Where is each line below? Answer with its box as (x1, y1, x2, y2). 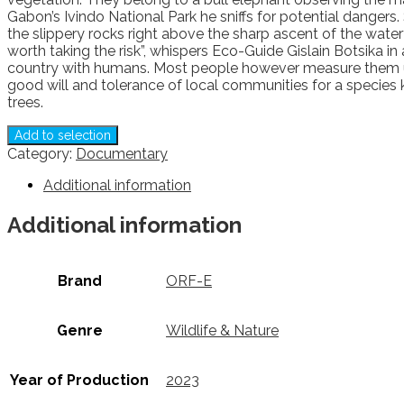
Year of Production (10, 372, 149, 390)
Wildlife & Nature (166, 322, 279, 340)
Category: (7, 144, 76, 162)
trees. (7, 93, 43, 111)
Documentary (76, 144, 168, 162)
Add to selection (14, 127, 111, 142)
